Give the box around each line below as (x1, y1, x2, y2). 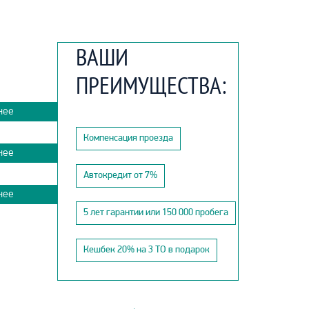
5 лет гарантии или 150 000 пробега (83, 208, 228, 219)
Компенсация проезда (83, 133, 173, 144)
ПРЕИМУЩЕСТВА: (75, 69, 226, 101)
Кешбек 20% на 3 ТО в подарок (83, 245, 210, 256)
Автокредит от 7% (83, 170, 157, 181)
